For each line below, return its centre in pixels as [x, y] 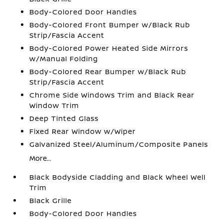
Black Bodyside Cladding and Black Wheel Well [118, 177]
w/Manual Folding [64, 58]
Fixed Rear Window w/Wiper [83, 131]
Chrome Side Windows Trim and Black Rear [112, 95]
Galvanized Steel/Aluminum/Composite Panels [119, 144]
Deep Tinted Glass [64, 118]
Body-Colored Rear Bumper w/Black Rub [108, 71]
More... [41, 158]
